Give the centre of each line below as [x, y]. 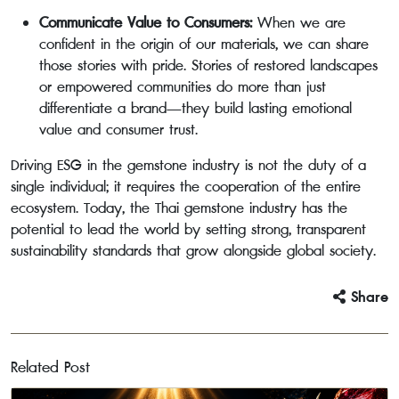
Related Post [50, 367]
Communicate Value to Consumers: [146, 23]
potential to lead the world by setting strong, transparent [188, 229]
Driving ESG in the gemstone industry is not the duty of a [188, 165]
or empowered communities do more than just [183, 87]
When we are [299, 23]
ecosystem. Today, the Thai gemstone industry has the [179, 208]
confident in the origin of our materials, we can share [204, 44]
